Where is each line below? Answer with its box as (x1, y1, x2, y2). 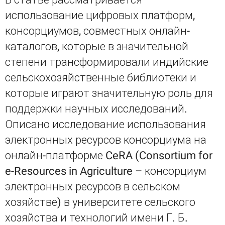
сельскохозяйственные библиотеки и (5, 71, 196, 84)
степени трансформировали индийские (5, 56, 208, 68)
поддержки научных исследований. (5, 102, 187, 115)
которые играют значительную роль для (5, 87, 213, 99)
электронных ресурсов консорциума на (5, 134, 206, 146)
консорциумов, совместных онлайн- (5, 25, 190, 37)
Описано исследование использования (5, 118, 206, 131)
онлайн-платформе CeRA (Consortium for (5, 149, 212, 162)
